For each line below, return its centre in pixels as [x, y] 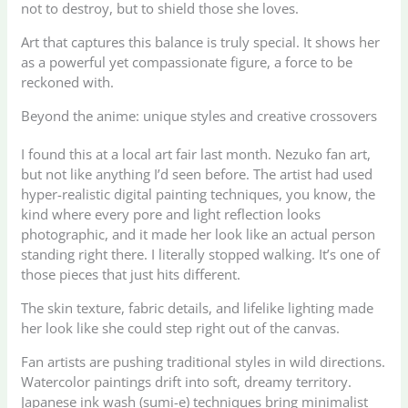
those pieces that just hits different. [131, 274]
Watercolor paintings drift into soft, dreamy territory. [187, 381]
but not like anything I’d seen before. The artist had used [197, 173]
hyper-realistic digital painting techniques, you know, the [199, 194]
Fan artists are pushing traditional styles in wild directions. [204, 361]
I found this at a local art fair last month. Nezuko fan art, [196, 153]
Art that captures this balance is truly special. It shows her [201, 41]
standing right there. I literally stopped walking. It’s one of [201, 254]
